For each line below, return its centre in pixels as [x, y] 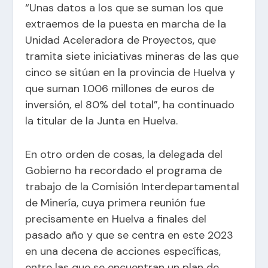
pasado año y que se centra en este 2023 [130, 235]
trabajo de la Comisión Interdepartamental [133, 186]
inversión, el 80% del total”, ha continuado [130, 105]
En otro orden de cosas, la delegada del [124, 154]
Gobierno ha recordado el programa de [124, 170]
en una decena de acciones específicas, [123, 251]
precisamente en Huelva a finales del [116, 219]
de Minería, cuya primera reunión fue [115, 202]
